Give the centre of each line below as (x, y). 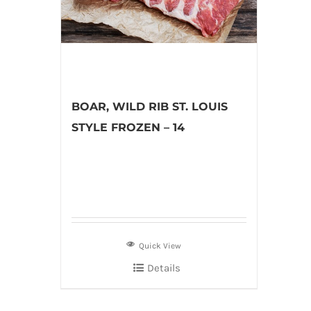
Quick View (160, 246)
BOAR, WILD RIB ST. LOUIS (150, 107)
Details (163, 268)
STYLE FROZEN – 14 (128, 127)
